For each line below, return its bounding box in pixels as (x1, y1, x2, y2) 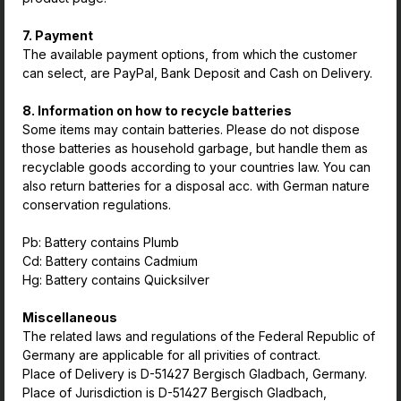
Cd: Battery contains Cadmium (22, 253, 201, 269)
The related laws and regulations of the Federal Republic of (22, 328, 375, 344)
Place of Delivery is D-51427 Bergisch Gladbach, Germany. (22, 366, 371, 381)
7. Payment (22, 28, 93, 43)
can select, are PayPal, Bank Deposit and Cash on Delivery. (22, 65, 372, 81)
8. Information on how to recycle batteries (22, 103, 292, 118)
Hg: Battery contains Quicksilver (22, 272, 209, 287)
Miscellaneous (22, 310, 117, 325)
